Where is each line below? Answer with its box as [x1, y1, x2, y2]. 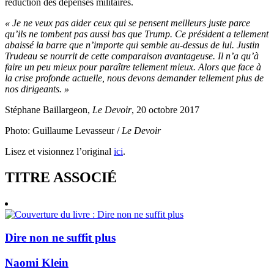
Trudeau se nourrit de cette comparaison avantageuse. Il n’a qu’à [5, 50, 259, 61]
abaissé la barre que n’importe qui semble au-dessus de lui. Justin [5, 39, 259, 50]
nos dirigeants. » [5, 83, 69, 94]
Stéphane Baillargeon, [5, 104, 92, 115]
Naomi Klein [5, 256, 68, 270]
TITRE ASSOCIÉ [5, 169, 117, 185]
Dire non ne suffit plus [5, 231, 116, 245]
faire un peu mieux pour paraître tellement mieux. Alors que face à [5, 61, 261, 72]
